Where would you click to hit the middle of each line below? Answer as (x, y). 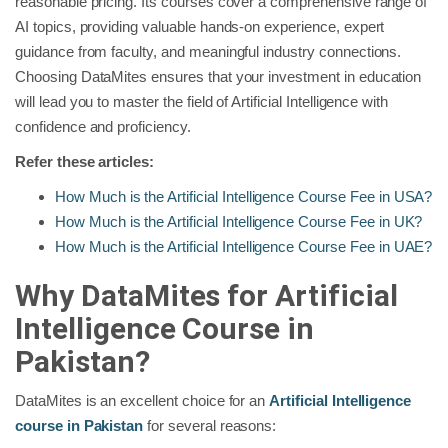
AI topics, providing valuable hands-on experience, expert (200, 27)
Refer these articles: (85, 162)
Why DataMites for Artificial (206, 296)
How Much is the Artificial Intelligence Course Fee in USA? (244, 197)
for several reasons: (210, 426)
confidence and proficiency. (103, 127)
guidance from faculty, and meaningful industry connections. (208, 52)
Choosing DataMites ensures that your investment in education (218, 77)
